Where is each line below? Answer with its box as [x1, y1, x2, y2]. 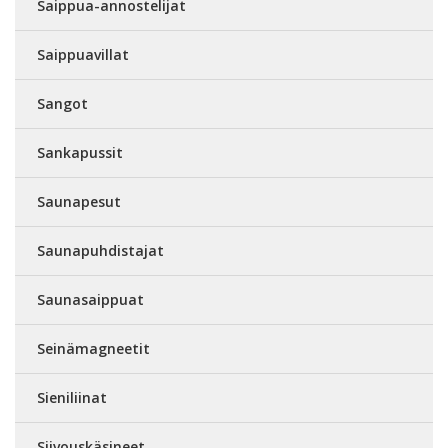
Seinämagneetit [37, 339, 150, 358]
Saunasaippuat [37, 290, 144, 309]
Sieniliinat [37, 388, 107, 407]
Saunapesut [37, 192, 121, 211]
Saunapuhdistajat [37, 241, 164, 260]
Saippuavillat [37, 45, 129, 64]
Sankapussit [37, 143, 123, 162]
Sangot [37, 94, 88, 113]
